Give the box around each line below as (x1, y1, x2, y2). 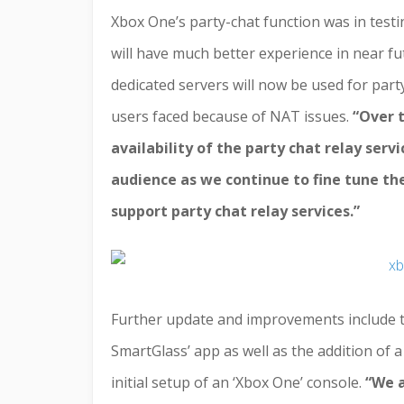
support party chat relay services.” (111, 201, 360, 221)
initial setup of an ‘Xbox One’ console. (111, 372, 365, 392)
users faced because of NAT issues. (111, 106, 353, 126)
